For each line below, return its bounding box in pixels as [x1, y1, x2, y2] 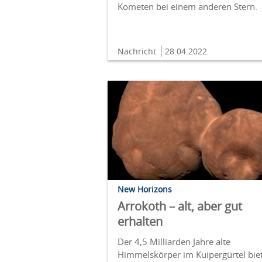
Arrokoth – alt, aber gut [118, 198, 242, 215]
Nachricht [118, 45, 158, 57]
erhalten [118, 213, 163, 230]
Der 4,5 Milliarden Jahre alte [118, 236, 230, 248]
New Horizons [118, 184, 172, 195]
